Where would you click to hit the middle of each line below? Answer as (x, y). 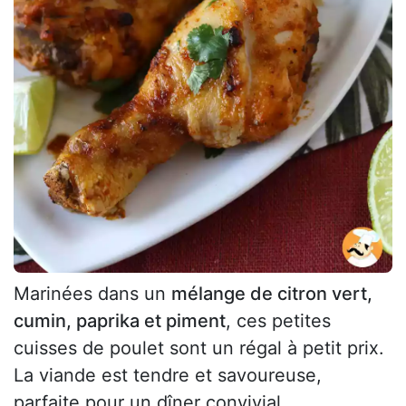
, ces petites (278, 320)
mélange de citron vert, (272, 293)
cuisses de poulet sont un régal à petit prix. (199, 348)
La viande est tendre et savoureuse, (168, 375)
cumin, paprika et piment (120, 320)
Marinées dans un (92, 293)
